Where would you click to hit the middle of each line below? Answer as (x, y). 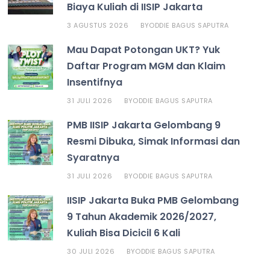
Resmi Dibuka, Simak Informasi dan (154, 141)
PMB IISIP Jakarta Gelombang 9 (144, 125)
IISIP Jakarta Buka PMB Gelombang (153, 200)
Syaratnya (93, 157)
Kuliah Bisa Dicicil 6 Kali (124, 233)
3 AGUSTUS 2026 (98, 25)
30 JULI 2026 (91, 251)
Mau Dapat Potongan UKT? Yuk (144, 49)
